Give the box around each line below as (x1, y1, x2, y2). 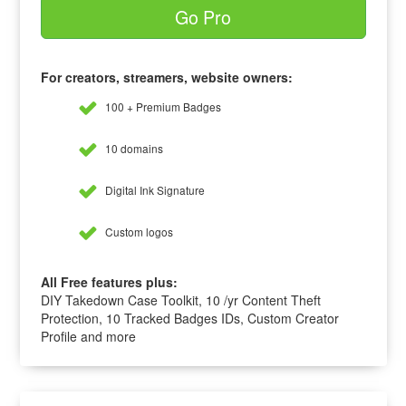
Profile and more (40, 327, 136, 346)
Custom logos (101, 223, 173, 239)
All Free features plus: (40, 273, 178, 292)
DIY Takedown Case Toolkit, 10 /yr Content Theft (40, 291, 321, 310)
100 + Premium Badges (101, 98, 221, 114)
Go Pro (175, 3, 232, 30)
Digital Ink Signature (101, 181, 205, 198)
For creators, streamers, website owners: (40, 67, 293, 86)
